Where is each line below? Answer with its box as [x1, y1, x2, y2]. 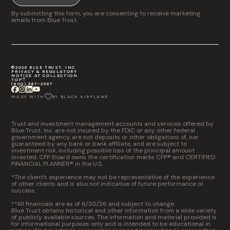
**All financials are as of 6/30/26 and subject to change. [11, 199, 176, 208]
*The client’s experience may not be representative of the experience [11, 172, 215, 181]
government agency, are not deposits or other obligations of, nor [11, 132, 199, 141]
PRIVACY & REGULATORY [11, 68, 78, 74]
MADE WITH [11, 93, 45, 99]
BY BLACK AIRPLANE [51, 93, 108, 99]
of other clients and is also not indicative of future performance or [11, 179, 204, 188]
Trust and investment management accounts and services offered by [11, 119, 214, 128]
